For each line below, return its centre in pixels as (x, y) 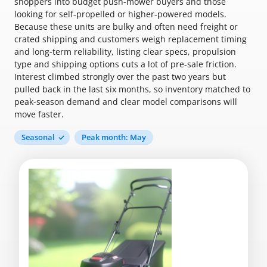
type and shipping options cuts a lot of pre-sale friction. (125, 64)
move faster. (39, 114)
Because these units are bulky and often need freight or (126, 27)
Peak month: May (114, 137)
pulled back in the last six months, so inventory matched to (132, 89)
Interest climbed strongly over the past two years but (120, 77)
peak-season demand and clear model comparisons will (126, 102)
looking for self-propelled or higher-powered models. (120, 14)
